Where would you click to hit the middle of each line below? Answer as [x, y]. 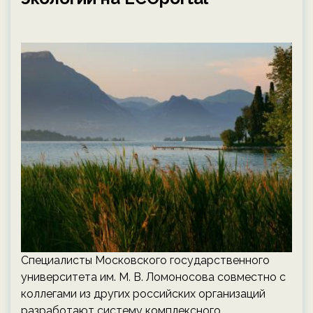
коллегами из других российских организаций [143, 294]
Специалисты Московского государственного [145, 260]
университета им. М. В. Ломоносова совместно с [153, 277]
